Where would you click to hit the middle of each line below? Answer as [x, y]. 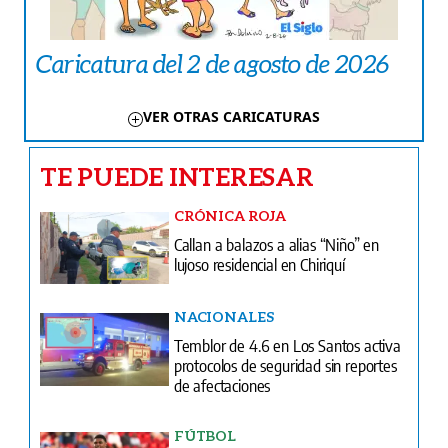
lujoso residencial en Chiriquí [259, 263]
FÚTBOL [204, 436]
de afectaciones [222, 385]
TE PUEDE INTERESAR [177, 175]
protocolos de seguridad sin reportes [285, 365]
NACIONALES [223, 317]
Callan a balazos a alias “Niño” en [276, 243]
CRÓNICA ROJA [230, 215]
